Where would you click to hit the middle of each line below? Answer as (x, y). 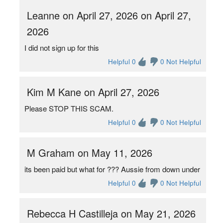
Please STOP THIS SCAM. (69, 108)
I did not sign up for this (61, 48)
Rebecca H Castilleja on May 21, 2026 (111, 213)
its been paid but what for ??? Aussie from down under (112, 169)
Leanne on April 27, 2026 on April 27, (109, 15)
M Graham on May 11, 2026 (89, 153)
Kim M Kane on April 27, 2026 (93, 92)
